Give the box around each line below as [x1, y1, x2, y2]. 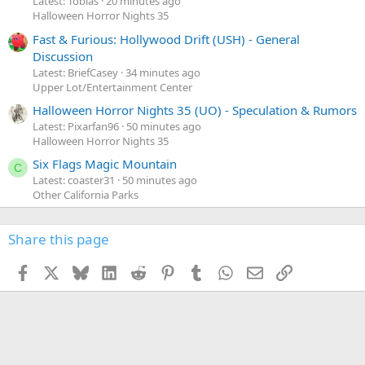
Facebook [29, 262, 84, 279]
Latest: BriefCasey [33, 64, 118, 80]
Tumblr [204, 262, 244, 279]
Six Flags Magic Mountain [33, 156, 177, 173]
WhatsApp [233, 262, 292, 279]
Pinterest [174, 262, 225, 279]
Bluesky [87, 262, 132, 279]
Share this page [8, 230, 109, 249]
